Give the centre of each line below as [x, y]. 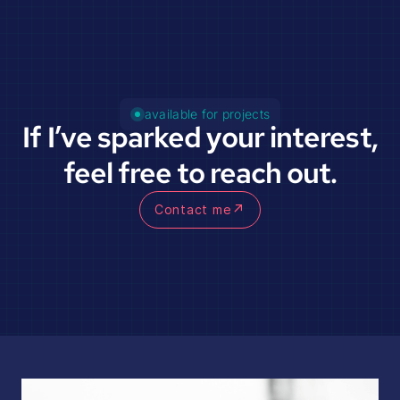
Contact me [193, 210]
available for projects [207, 113]
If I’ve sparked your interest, [200, 137]
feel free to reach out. [200, 172]
